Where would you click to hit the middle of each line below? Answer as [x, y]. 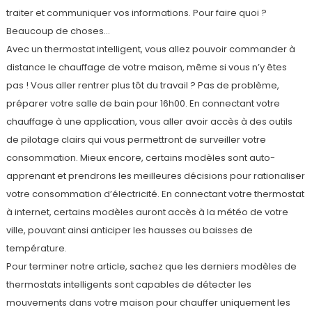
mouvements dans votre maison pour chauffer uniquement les [148, 302]
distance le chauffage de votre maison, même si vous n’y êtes [146, 67]
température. [36, 248]
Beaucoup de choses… [58, 31]
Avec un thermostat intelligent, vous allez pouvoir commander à [150, 49]
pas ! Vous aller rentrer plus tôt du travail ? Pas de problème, [142, 85]
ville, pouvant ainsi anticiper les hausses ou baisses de [129, 230]
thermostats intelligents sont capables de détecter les [128, 284]
